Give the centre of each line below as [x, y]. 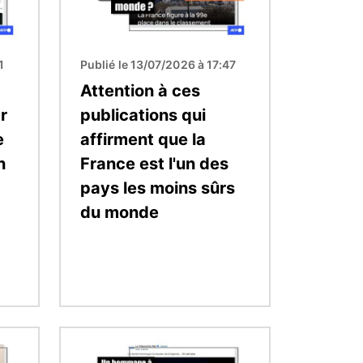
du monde [120, 212]
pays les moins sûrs [158, 188]
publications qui [143, 115]
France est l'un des [154, 163]
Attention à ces [140, 90]
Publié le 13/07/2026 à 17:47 [158, 64]
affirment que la [143, 139]
